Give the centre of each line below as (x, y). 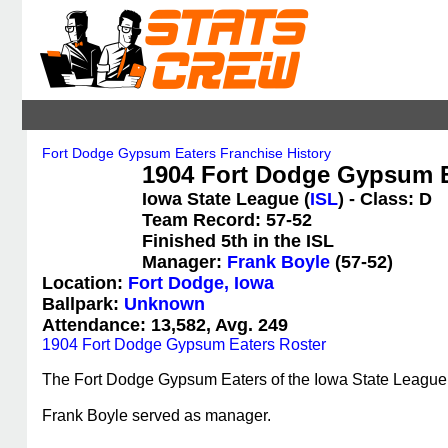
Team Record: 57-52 (227, 220)
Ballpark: (83, 304)
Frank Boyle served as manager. (156, 415)
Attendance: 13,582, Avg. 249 (165, 325)
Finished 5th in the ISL (238, 241)
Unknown (164, 304)
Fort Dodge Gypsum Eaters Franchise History (186, 153)
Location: (85, 283)
